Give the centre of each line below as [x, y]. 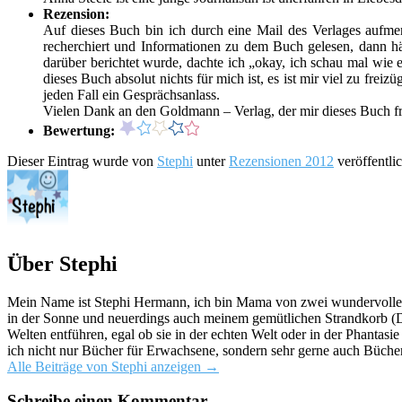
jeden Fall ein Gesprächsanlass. [131, 94]
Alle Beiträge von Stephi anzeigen [106, 366]
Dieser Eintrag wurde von [82, 161]
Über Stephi [62, 263]
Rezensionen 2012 [281, 161]
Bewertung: [81, 130]
